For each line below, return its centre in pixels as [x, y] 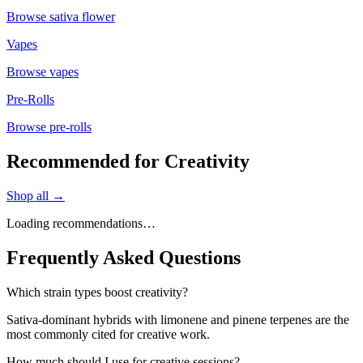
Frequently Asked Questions [124, 257]
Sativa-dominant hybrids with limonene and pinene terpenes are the [178, 319]
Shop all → [36, 196]
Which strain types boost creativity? [97, 292]
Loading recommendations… [81, 224]
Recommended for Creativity [128, 162]
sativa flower [82, 17]
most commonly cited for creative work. [108, 334]
